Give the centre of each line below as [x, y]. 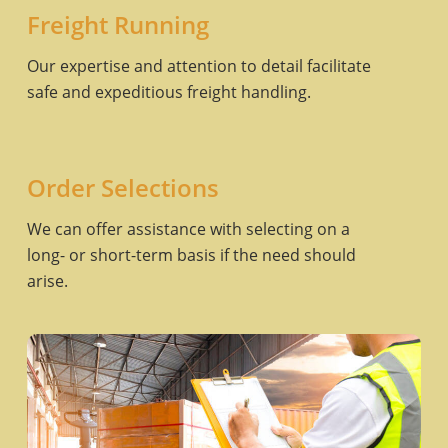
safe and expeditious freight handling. [168, 92]
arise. [47, 281]
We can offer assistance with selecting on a [188, 229]
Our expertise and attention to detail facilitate [198, 66]
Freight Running [117, 25]
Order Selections [122, 188]
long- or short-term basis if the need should [191, 255]
